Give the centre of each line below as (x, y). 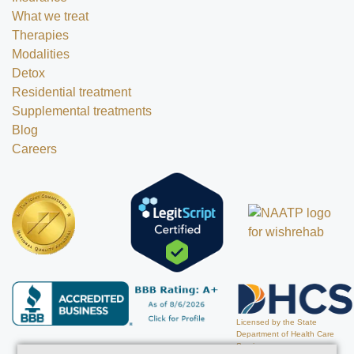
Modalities (41, 55)
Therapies (40, 36)
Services (251, 345)
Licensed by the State (276, 322)
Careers (34, 149)
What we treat (50, 17)
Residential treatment (72, 92)
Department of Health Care (285, 333)
